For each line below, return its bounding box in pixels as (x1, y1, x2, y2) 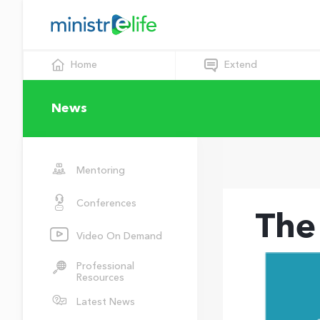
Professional (76, 259, 134, 273)
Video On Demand (76, 229, 162, 244)
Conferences (76, 196, 136, 211)
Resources (76, 271, 124, 284)
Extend (224, 58, 258, 71)
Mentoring (76, 164, 125, 178)
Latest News (76, 295, 135, 309)
